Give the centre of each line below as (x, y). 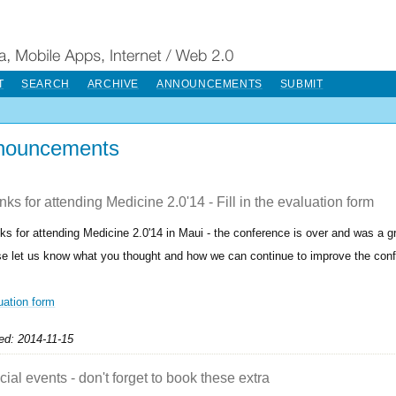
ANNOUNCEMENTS (209, 84)
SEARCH (46, 84)
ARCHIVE (113, 84)
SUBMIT (301, 84)
